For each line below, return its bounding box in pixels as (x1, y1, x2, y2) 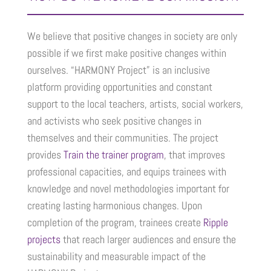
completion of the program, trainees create (27, 215, 203, 229)
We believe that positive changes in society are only (27, 28, 237, 43)
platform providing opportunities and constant (27, 79, 212, 94)
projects (27, 232, 60, 246)
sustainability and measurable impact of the (27, 249, 206, 263)
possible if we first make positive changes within (27, 45, 226, 60)
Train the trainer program (63, 147, 164, 162)
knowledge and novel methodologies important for (27, 181, 229, 195)
